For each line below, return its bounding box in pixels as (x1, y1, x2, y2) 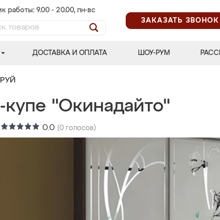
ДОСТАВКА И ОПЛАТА (32, 50, 108, 56)
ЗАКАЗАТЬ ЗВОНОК (141, 17, 219, 24)
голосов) (64, 125, 96, 132)
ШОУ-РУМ (137, 50, 170, 56)
